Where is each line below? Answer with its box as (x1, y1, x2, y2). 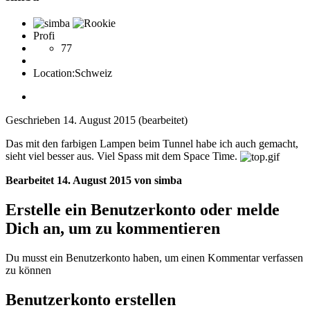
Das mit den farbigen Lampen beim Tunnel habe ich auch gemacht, (6, 137, 298, 149)
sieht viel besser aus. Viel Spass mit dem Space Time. (6, 149, 240, 162)
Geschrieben (6, 113, 63, 126)
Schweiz (75, 66, 112, 79)
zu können (6, 264, 51, 277)
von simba (131, 174, 182, 187)
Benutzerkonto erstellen (6, 290, 176, 309)
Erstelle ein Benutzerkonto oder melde (6, 201, 280, 219)
